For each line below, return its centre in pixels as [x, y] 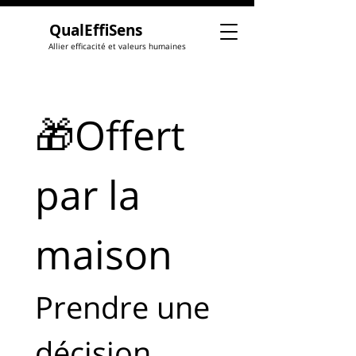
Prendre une [122, 307]
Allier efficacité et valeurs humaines [117, 46]
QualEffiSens [96, 30]
